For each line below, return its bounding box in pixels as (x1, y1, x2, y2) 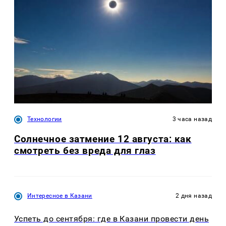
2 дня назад (176, 192, 212, 200)
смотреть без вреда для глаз (14, 145, 156, 157)
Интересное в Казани (27, 192, 92, 200)
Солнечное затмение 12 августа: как (14, 133, 192, 145)
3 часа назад (172, 116, 212, 123)
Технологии (27, 116, 62, 123)
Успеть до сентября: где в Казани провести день (14, 213, 209, 223)
